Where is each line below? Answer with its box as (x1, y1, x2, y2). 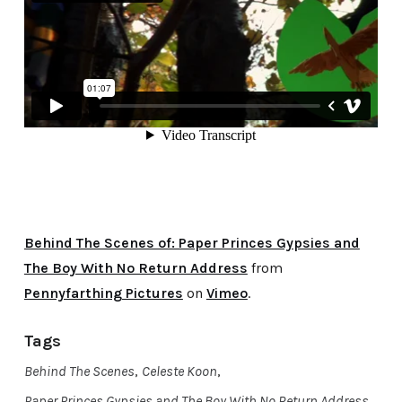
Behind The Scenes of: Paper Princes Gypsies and (23, 234, 360, 251)
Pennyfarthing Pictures (23, 284, 183, 301)
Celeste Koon (141, 363, 217, 380)
